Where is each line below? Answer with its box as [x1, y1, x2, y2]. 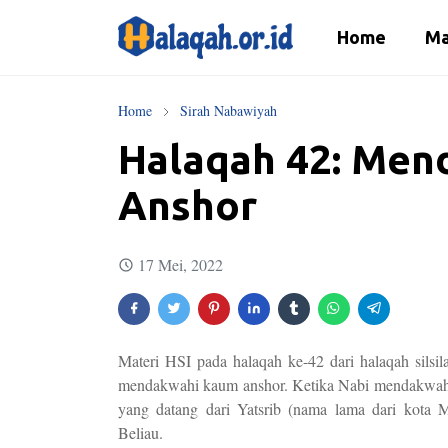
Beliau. [118, 422, 163, 443]
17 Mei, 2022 [138, 254, 223, 275]
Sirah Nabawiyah [180, 101, 277, 120]
